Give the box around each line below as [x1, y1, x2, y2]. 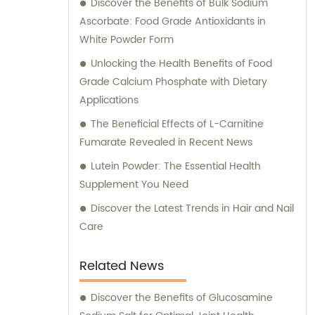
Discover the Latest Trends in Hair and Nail [91, 200, 294, 217]
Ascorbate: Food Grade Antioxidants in [79, 13, 266, 30]
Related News [79, 256, 164, 277]
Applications [79, 92, 139, 109]
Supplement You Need [79, 176, 188, 193]
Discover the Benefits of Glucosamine [91, 290, 273, 307]
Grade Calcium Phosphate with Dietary [79, 74, 267, 91]
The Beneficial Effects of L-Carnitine [91, 116, 264, 133]
